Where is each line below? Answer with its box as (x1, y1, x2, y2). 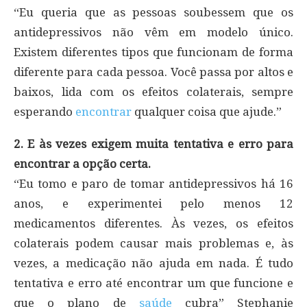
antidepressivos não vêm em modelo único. (14, 25, 293, 39)
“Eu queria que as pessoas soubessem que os (14, 5, 293, 19)
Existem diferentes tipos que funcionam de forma (14, 45, 293, 59)
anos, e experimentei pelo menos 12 (14, 196, 293, 210)
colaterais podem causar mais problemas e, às (14, 236, 293, 250)
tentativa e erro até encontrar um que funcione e (14, 275, 293, 290)
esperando (14, 104, 75, 119)
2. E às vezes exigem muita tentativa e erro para (14, 136, 293, 151)
